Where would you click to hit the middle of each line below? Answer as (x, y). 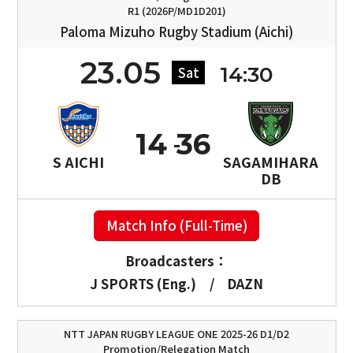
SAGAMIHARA (271, 162)
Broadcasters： (176, 260)
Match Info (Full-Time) (176, 226)
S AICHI (79, 162)
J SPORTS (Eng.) (143, 283)
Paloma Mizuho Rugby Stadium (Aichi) (176, 32)
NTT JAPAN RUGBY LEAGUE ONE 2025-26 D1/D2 (176, 333)
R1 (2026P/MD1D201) (176, 11)
